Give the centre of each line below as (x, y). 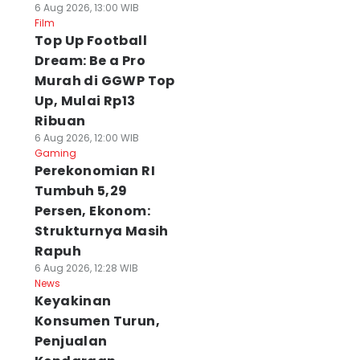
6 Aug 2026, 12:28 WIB (86, 268)
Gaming (55, 153)
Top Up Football (90, 41)
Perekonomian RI (94, 171)
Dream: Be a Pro (90, 61)
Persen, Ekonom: (92, 211)
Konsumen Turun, (97, 321)
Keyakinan (73, 301)
